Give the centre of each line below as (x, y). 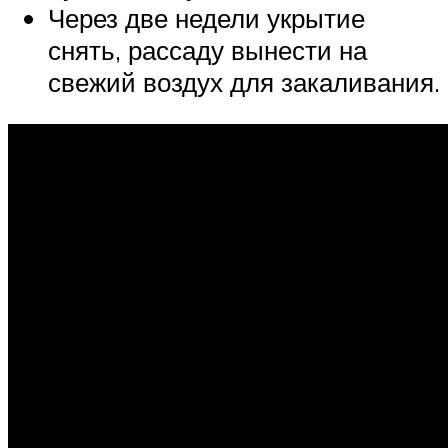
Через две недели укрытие (206, 18)
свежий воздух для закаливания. (244, 82)
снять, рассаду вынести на (207, 50)
